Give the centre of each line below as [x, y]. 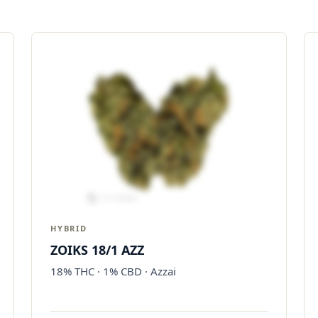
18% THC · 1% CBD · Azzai [113, 271]
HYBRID [69, 228]
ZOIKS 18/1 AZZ [97, 250]
